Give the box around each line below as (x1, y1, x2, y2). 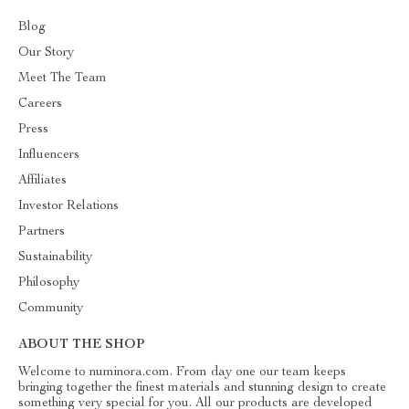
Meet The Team (18, 72, 107, 85)
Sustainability (18, 251, 92, 264)
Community (18, 302, 83, 315)
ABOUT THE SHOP (18, 339, 144, 351)
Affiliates (18, 174, 67, 187)
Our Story (18, 47, 74, 59)
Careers (18, 98, 62, 110)
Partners (18, 225, 65, 238)
